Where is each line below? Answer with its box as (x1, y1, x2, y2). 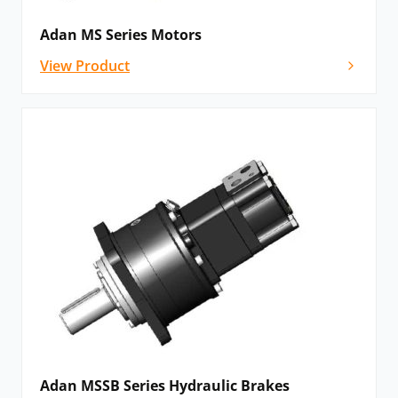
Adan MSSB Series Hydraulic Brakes (40, 376, 290, 396)
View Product (40, 56, 130, 76)
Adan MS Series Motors (40, 25, 202, 45)
